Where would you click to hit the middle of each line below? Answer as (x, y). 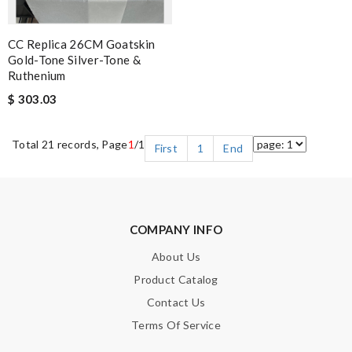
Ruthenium (37, 75)
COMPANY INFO (176, 229)
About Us (176, 256)
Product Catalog (176, 279)
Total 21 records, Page (70, 144)
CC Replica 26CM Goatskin (82, 44)
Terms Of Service (176, 324)
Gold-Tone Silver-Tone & (74, 59)
